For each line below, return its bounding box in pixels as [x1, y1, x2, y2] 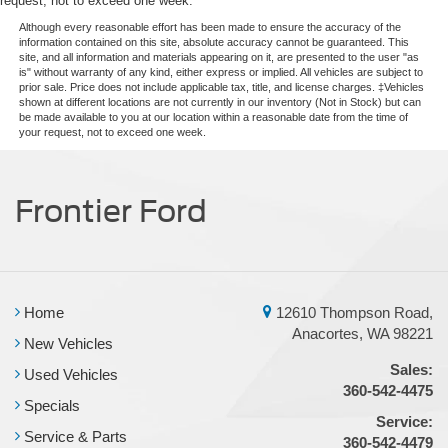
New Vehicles [20, 334, 113, 352]
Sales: [390, 360, 433, 378]
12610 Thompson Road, [272, 303, 433, 321]
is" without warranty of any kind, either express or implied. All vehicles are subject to [18, 65, 423, 78]
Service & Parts [20, 427, 127, 445]
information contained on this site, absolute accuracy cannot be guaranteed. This [18, 35, 409, 48]
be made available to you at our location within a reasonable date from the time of [18, 110, 408, 123]
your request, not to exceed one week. [18, 125, 206, 138]
